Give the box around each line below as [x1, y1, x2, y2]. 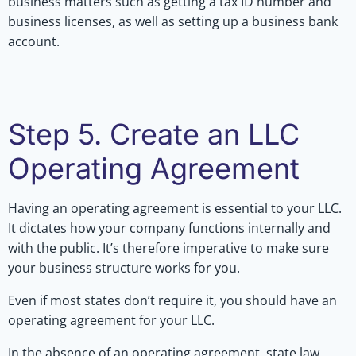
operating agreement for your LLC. [8, 311, 215, 329]
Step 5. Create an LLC [8, 116, 300, 152]
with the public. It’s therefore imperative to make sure [8, 238, 329, 257]
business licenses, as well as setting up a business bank [8, 12, 338, 30]
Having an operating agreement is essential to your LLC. [8, 199, 342, 217]
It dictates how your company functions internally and [8, 219, 331, 237]
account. [8, 32, 60, 50]
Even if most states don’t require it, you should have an [8, 291, 337, 309]
